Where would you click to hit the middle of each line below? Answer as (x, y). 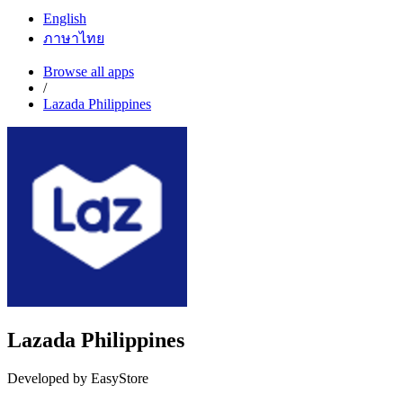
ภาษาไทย (74, 39)
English (65, 19)
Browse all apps (89, 72)
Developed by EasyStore (78, 378)
